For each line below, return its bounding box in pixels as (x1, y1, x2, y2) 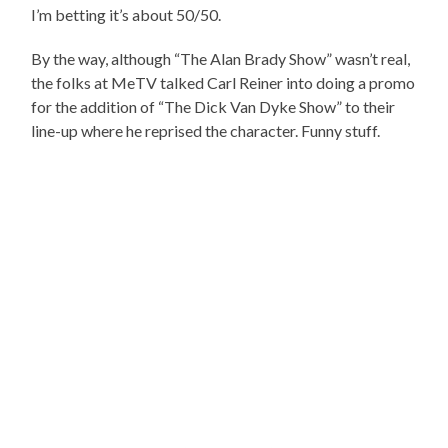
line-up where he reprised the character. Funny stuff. (31, 121, 381, 141)
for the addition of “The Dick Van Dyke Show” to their (31, 97, 396, 117)
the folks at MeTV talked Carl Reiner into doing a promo (31, 73, 416, 93)
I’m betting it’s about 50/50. (31, 5, 222, 25)
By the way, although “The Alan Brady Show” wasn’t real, (31, 49, 411, 69)
